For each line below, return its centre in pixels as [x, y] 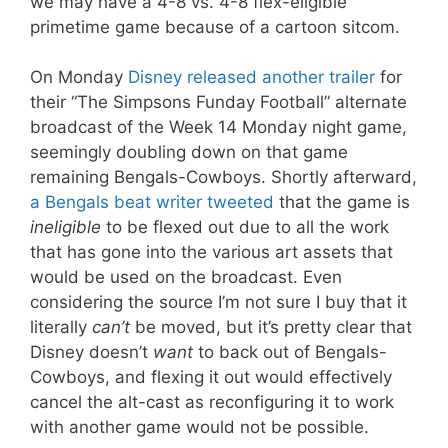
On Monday [79, 77]
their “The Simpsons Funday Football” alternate [218, 102]
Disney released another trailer [251, 77]
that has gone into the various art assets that [211, 252]
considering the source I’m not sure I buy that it [218, 302]
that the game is [342, 202]
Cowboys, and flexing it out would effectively [211, 377]
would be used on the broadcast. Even [186, 277]
